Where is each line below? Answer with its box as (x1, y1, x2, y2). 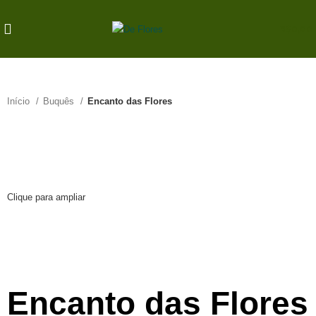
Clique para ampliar (7, 192, 86, 203)
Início (7, 96, 33, 107)
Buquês (43, 96, 78, 107)
